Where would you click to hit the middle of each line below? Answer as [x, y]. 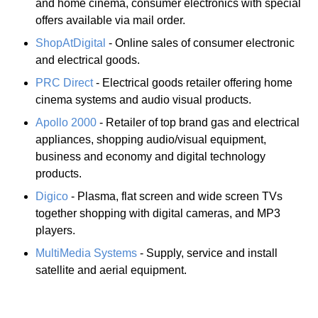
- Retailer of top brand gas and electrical [198, 122]
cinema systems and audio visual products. [143, 99]
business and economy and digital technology [150, 156]
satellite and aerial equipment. [111, 270]
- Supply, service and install [207, 253]
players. [55, 230]
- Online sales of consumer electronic [200, 43]
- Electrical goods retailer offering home [193, 82]
